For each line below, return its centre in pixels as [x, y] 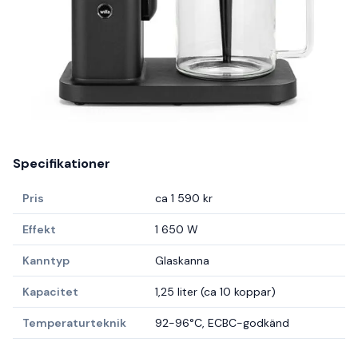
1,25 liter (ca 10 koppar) [215, 292]
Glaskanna [182, 261]
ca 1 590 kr [184, 199]
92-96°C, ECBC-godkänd [222, 323]
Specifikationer [62, 164]
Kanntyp [46, 261]
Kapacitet [50, 292]
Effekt [39, 230]
